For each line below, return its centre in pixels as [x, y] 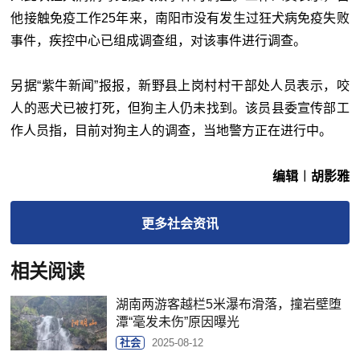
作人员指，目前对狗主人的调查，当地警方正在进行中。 [172, 130]
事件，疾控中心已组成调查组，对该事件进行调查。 [159, 40]
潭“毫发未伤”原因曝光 [178, 321]
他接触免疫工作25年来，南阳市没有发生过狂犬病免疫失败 [180, 18]
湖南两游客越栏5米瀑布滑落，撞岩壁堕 [229, 304]
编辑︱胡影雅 [311, 176]
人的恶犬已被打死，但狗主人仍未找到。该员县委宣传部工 [180, 108]
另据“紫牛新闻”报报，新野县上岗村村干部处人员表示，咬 [180, 85]
